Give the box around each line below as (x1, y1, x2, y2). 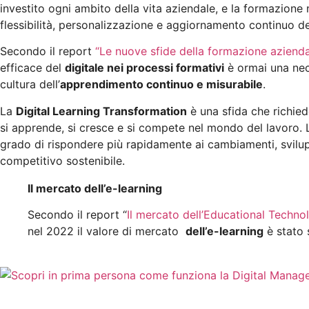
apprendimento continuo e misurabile (60, 77, 263, 92)
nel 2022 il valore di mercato (28, 224, 186, 239)
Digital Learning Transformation (16, 103, 187, 118)
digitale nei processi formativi (65, 61, 224, 75)
